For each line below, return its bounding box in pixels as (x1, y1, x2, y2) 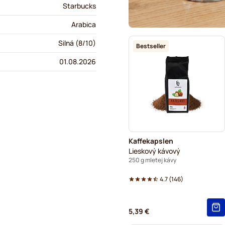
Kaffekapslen (129, 136, 173, 146)
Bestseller (136, 41, 166, 50)
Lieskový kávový (129, 146, 180, 156)
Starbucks (63, 1, 96, 11)
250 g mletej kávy (129, 155, 176, 164)
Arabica (71, 20, 96, 29)
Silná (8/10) (58, 38, 96, 48)
